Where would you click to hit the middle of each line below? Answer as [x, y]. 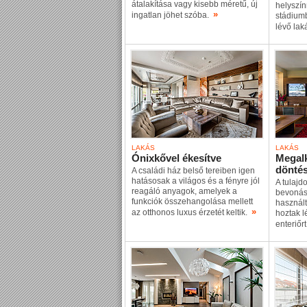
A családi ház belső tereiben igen [193, 171]
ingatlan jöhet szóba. [172, 15]
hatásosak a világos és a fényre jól [196, 181]
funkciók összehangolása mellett [192, 201]
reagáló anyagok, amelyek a [184, 191]
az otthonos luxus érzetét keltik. [192, 212]
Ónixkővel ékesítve [176, 158]
